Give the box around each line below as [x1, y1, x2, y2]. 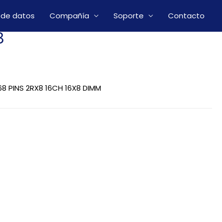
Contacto [168, 10, 205, 21]
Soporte [113, 10, 144, 21]
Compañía [50, 10, 89, 21]
